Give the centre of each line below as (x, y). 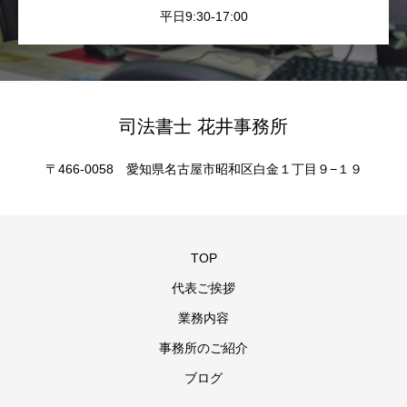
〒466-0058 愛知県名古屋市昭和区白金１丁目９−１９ (203, 169)
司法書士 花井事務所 (203, 126)
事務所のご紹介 (203, 348)
